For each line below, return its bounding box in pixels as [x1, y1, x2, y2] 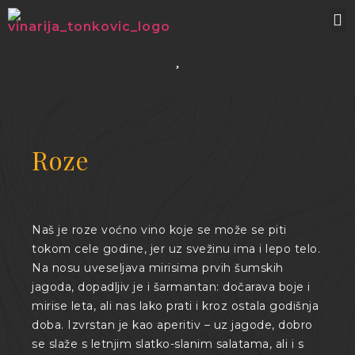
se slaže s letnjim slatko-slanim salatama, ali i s [32, 337, 303, 351]
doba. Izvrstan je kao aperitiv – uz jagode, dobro [32, 318, 313, 332]
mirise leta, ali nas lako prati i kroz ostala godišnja [32, 299, 319, 313]
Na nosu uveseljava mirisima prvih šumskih [32, 261, 284, 275]
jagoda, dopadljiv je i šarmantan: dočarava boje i [32, 280, 311, 294]
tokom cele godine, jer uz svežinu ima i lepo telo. [32, 242, 320, 256]
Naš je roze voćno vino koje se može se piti [32, 223, 287, 237]
